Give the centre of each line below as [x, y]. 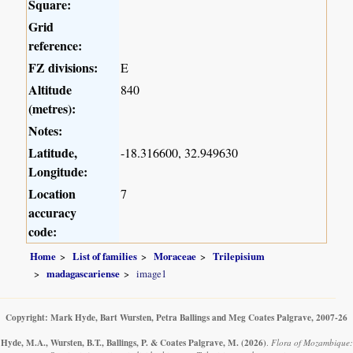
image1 [152, 273]
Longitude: [58, 171]
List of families [105, 256]
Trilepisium [239, 256]
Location [52, 193]
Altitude [50, 89]
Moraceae [175, 256]
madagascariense [84, 273]
